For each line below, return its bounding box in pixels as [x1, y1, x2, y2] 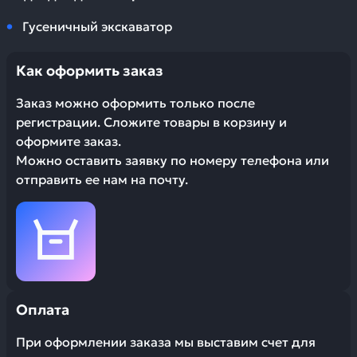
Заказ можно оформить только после [16, 95, 255, 111]
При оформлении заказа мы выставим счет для [16, 334, 316, 350]
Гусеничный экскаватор [22, 18, 172, 34]
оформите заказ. [16, 133, 121, 149]
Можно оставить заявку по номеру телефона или [16, 152, 329, 168]
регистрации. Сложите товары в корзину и [16, 114, 287, 130]
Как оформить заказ [16, 61, 163, 80]
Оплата [16, 300, 69, 319]
